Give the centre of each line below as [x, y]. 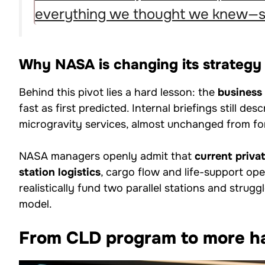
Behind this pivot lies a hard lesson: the [118, 92]
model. [35, 204]
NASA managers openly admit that [107, 156]
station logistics [60, 172]
